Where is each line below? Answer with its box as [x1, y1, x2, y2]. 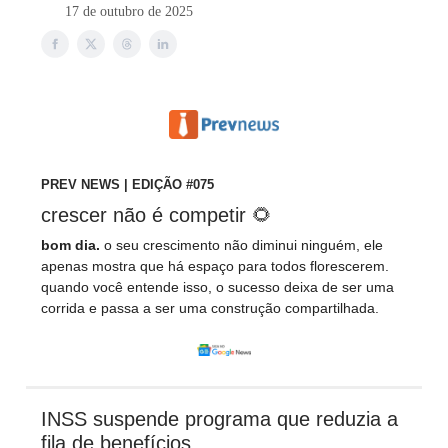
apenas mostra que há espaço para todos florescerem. [41, 257, 389, 274]
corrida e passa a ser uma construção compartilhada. [41, 299, 379, 316]
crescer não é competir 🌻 [41, 203, 272, 226]
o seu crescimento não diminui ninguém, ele [104, 236, 383, 253]
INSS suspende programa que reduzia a [41, 407, 398, 430]
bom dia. [41, 236, 104, 253]
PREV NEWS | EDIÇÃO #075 [41, 176, 214, 192]
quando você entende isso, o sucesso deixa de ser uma [41, 278, 394, 295]
